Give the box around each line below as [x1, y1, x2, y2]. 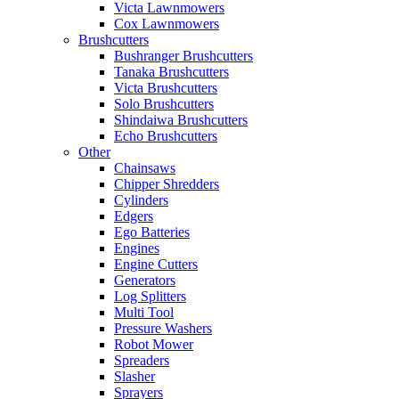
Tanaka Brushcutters [114, 64, 229, 79]
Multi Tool [114, 305, 174, 320]
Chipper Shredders [114, 176, 219, 191]
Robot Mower [114, 337, 193, 352]
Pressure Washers [114, 321, 212, 336]
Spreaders [114, 353, 169, 368]
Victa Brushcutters [114, 80, 217, 95]
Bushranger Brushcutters [114, 48, 253, 63]
